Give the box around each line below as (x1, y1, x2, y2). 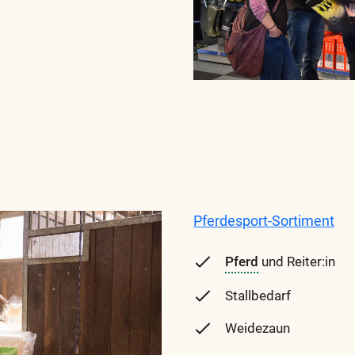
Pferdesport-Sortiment (193, 212, 334, 229)
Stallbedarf (225, 288, 291, 303)
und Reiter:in (258, 254, 335, 269)
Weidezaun (225, 320, 290, 336)
